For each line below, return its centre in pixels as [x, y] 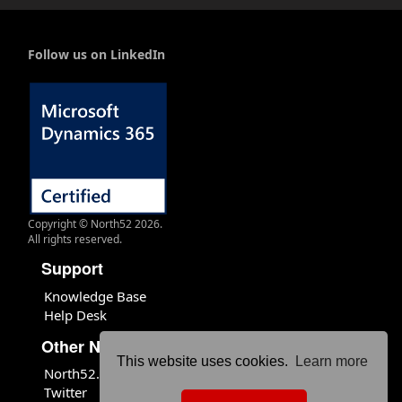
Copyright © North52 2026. [95, 224]
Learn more [331, 362]
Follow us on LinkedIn [96, 54]
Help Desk [75, 315]
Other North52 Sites [117, 346]
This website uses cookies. [205, 362]
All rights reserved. [75, 239]
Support [72, 268]
